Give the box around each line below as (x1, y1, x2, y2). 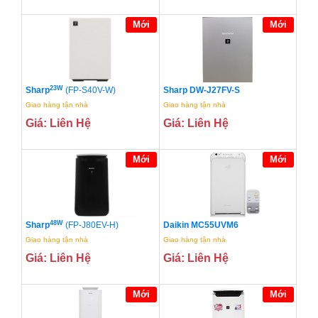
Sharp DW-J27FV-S (163, 85, 240, 96)
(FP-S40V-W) (65, 85, 116, 96)
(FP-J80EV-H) (65, 220, 119, 231)
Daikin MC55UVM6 (163, 220, 238, 231)
